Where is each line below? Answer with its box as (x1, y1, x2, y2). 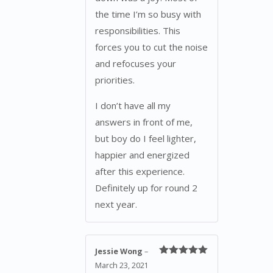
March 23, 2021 (95, 260, 149, 271)
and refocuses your (95, 57, 176, 69)
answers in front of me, (95, 115, 193, 128)
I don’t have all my (95, 99, 171, 112)
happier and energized (95, 148, 190, 161)
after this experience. (95, 165, 185, 177)
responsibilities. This (95, 24, 180, 37)
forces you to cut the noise (95, 40, 208, 53)
